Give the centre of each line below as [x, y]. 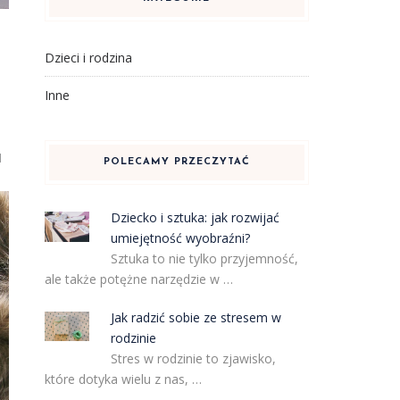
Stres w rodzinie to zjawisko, [194, 358]
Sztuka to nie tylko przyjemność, [205, 258]
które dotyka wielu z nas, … [123, 379]
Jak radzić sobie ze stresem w [196, 317]
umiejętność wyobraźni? [181, 238]
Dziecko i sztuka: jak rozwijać [196, 217]
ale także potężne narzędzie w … [138, 279]
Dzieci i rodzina [88, 58]
